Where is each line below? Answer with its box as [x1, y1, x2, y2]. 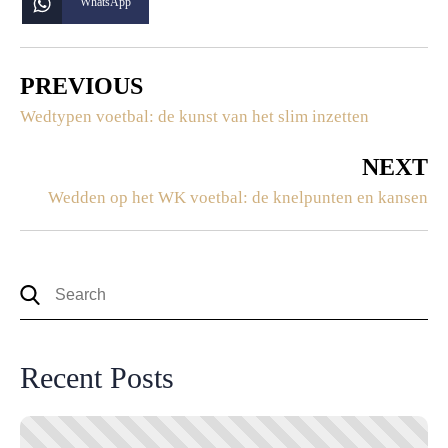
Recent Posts [20, 360, 174, 394]
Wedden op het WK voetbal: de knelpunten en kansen [48, 187, 428, 207]
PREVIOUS [20, 72, 143, 99]
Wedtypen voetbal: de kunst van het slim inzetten [20, 106, 369, 126]
